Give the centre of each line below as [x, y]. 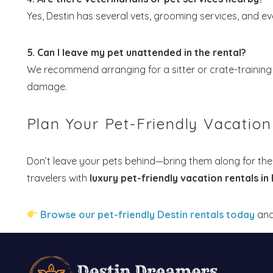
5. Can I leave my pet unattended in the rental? [136, 52]
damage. [47, 86]
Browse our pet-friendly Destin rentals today [147, 214]
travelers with [58, 178]
